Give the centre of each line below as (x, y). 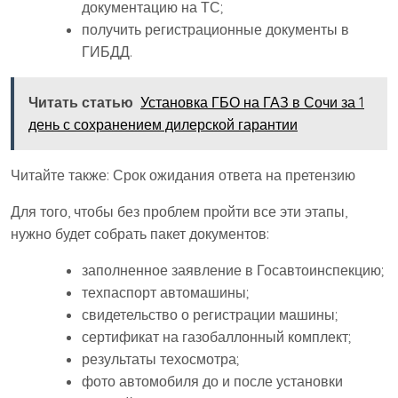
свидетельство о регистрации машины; (210, 315)
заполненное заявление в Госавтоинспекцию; (233, 271)
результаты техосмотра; (160, 359)
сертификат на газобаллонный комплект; (216, 337)
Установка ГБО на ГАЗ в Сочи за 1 (252, 103)
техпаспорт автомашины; (165, 293)
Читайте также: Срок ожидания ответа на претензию (183, 175)
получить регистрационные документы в (215, 30)
